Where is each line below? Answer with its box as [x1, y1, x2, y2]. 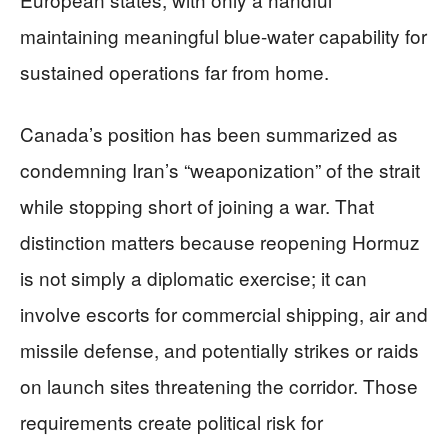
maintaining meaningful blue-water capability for [20, 22, 427, 49]
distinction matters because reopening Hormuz [20, 228, 420, 255]
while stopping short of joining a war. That [20, 192, 374, 219]
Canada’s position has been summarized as [20, 120, 398, 147]
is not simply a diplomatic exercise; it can [20, 264, 367, 291]
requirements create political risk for [20, 408, 323, 435]
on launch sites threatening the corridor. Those [20, 372, 418, 399]
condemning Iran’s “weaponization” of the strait [20, 156, 420, 183]
